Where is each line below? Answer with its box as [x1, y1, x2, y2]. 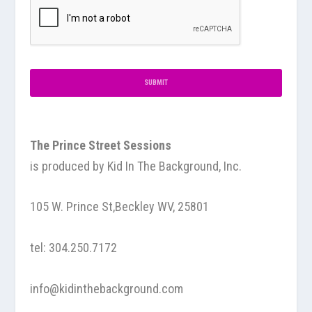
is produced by [29, 158, 104, 173]
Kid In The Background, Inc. [107, 158, 242, 173]
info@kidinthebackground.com [29, 281, 183, 296]
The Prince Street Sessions [29, 137, 171, 153]
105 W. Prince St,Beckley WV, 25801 [29, 199, 209, 214]
